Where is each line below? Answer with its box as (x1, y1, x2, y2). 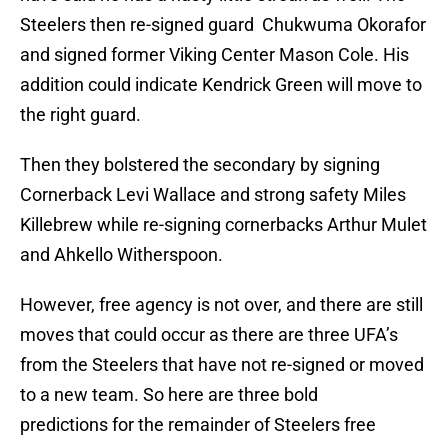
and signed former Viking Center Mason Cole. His (20, 44, 409, 66)
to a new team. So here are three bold (20, 384, 318, 406)
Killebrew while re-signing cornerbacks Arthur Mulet (20, 214, 427, 236)
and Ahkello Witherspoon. (20, 244, 223, 266)
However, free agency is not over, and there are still (20, 294, 423, 316)
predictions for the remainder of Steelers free (20, 414, 376, 436)
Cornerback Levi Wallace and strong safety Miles (20, 184, 406, 206)
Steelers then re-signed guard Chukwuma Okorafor (20, 14, 426, 36)
